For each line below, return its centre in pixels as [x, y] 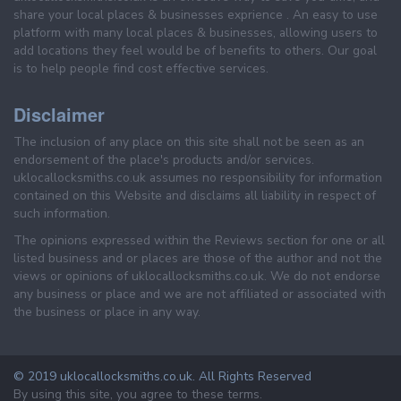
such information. [62, 214]
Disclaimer [59, 115]
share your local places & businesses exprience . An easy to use [196, 15]
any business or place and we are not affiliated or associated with [200, 294]
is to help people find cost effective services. [141, 69]
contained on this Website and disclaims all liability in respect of [195, 196]
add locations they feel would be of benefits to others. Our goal [195, 51]
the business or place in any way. [107, 312]
